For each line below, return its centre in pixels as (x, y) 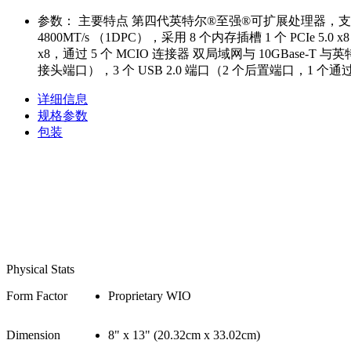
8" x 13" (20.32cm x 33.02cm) (184, 335)
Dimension (33, 335)
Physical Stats (40, 270)
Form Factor (37, 296)
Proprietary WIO (150, 296)
